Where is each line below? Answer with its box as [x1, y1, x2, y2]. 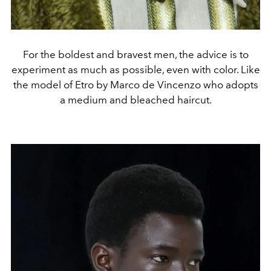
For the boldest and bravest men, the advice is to [22, 48, 249, 60]
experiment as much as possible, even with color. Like [11, 63, 260, 76]
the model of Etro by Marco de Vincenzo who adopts [13, 78, 258, 91]
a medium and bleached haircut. [59, 93, 212, 106]
